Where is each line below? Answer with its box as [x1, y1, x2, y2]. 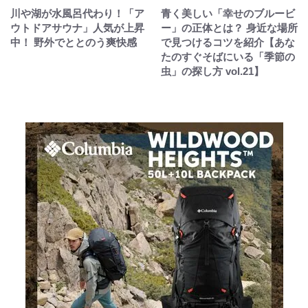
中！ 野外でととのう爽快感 [10, 36, 137, 48]
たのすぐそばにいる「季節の [161, 51, 295, 63]
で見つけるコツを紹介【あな [161, 36, 295, 48]
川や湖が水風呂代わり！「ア [10, 8, 144, 19]
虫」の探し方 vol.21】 [161, 65, 264, 77]
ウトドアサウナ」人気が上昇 [10, 22, 144, 34]
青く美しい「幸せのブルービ [161, 8, 295, 19]
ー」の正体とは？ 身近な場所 [161, 22, 298, 34]
